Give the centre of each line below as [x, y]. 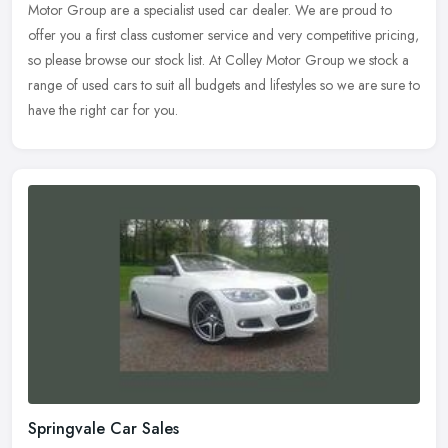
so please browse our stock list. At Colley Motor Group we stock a [218, 59]
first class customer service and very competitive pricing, [257, 34]
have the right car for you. [103, 109]
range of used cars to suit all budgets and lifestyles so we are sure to [224, 84]
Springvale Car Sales [103, 429]
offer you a [60, 34]
